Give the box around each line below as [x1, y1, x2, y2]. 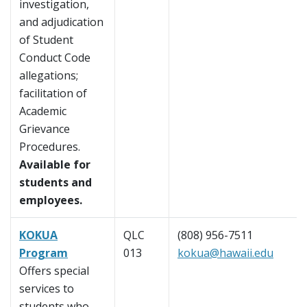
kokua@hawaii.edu [177, 245, 273, 261]
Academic [19, 103, 66, 119]
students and [19, 175, 92, 191]
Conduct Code [19, 50, 90, 66]
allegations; [19, 68, 78, 84]
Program [19, 245, 68, 261]
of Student [19, 32, 73, 48]
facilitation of [19, 86, 87, 101]
